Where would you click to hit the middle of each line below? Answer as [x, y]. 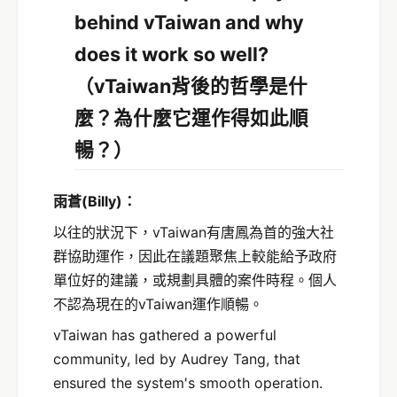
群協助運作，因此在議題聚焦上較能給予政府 [195, 256]
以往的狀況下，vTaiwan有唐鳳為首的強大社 [194, 232]
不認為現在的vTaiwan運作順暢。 [158, 304]
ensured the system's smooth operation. [188, 382]
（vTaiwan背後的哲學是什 [191, 86]
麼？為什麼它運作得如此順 [191, 117]
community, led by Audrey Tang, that [177, 358]
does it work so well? [171, 54]
